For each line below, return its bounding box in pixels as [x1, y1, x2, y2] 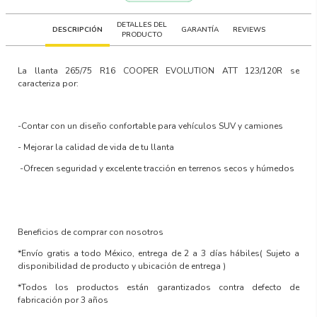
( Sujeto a [260, 247, 299, 259]
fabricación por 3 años [18, 294, 109, 306]
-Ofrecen [18, 162, 57, 174]
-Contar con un [18, 120, 80, 132]
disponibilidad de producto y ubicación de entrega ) [18, 260, 226, 272]
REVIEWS [232, 24, 265, 35]
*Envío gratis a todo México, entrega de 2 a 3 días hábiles [18, 247, 260, 259]
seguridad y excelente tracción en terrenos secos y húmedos [56, 162, 295, 174]
